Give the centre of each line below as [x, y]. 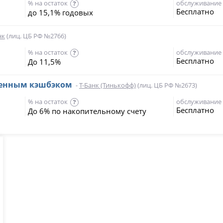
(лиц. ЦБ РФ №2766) [35, 36]
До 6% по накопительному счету [87, 111]
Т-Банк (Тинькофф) [107, 85]
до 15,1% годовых [60, 12]
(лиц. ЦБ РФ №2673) [166, 85]
